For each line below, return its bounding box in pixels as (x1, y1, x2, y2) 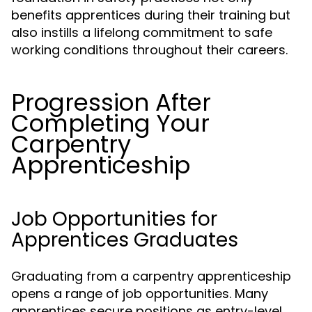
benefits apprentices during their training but (11, 6, 290, 24)
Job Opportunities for (11, 205, 217, 233)
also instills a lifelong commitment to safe (11, 24, 272, 41)
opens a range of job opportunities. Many (11, 285, 268, 302)
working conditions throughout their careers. (11, 41, 288, 58)
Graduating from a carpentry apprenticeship (11, 267, 291, 285)
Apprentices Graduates (11, 226, 238, 253)
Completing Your (11, 107, 210, 140)
